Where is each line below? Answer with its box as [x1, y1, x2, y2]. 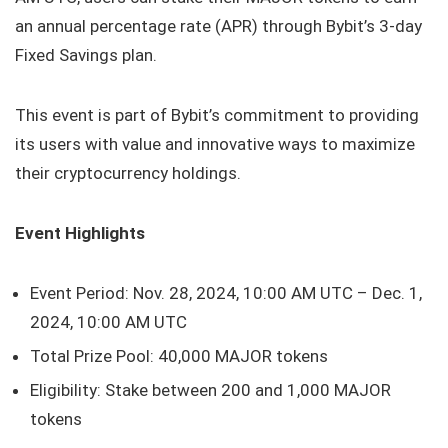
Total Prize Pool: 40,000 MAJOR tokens [30, 345, 328, 366]
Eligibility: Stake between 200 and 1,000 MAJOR [30, 379, 391, 400]
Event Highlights [15, 222, 145, 243]
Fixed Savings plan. [15, 44, 157, 65]
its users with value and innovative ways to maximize [15, 133, 415, 154]
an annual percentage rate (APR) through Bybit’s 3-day [15, 15, 422, 36]
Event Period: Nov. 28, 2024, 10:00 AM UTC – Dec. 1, [30, 282, 422, 303]
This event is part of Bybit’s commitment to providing [15, 104, 419, 125]
